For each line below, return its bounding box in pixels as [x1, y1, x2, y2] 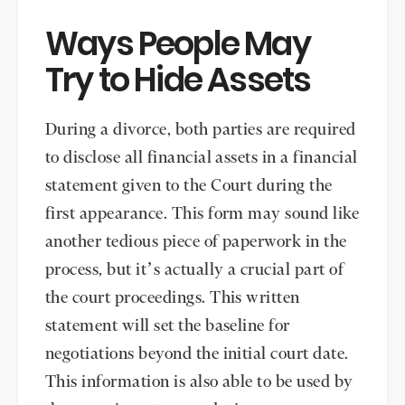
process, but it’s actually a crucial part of [45, 262, 344, 279]
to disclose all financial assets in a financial [45, 150, 358, 167]
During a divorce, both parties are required [45, 122, 356, 139]
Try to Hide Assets [45, 56, 311, 103]
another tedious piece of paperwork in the [45, 234, 347, 251]
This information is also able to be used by [45, 374, 353, 391]
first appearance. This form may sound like [45, 206, 360, 223]
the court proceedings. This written [45, 290, 300, 307]
